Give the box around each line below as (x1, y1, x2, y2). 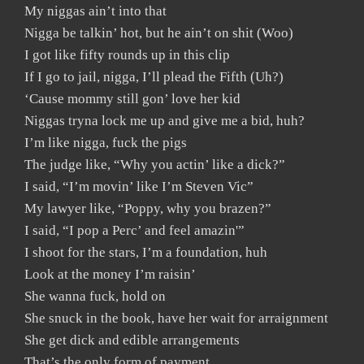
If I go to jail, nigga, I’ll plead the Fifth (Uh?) (24, 69, 284, 84)
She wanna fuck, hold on (24, 288, 166, 304)
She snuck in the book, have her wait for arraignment (24, 310, 328, 326)
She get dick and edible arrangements (24, 332, 240, 348)
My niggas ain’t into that (24, 3, 167, 19)
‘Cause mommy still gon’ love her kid (24, 91, 240, 106)
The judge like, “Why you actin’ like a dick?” (24, 157, 285, 172)
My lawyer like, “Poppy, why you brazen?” (24, 201, 271, 216)
